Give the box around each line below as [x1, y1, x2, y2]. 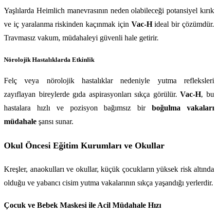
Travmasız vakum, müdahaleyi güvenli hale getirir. [4, 34, 159, 42]
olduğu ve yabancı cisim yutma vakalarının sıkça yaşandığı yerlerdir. [4, 178, 213, 187]
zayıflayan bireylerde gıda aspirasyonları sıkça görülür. [4, 90, 181, 99]
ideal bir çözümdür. [152, 20, 215, 29]
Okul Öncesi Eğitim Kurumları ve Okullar [4, 141, 164, 151]
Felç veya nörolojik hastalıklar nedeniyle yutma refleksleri [4, 76, 214, 85]
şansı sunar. [36, 117, 73, 126]
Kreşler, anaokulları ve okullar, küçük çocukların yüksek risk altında [4, 164, 214, 173]
